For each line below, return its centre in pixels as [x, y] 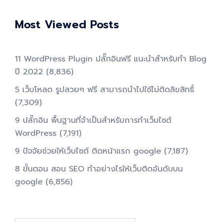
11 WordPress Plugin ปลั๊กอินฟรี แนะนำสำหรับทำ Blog [111, 59]
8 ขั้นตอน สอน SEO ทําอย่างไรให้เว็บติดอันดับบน [99, 169]
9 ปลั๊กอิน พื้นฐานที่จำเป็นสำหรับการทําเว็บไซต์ [93, 121]
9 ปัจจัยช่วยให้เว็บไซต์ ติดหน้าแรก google [88, 151]
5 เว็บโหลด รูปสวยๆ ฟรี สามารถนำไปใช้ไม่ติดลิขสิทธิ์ [105, 90]
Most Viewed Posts [67, 25]
